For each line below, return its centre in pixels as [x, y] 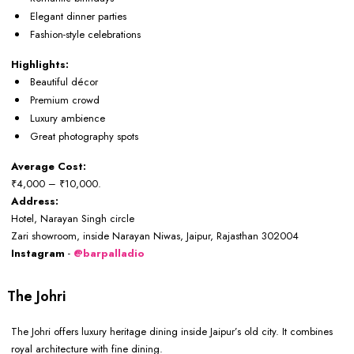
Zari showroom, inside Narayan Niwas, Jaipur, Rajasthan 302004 [155, 235]
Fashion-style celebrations [85, 34]
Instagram [40, 253]
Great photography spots [84, 136]
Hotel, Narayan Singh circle [73, 218]
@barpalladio [109, 253]
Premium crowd [65, 100]
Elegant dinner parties [78, 16]
